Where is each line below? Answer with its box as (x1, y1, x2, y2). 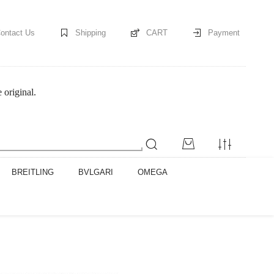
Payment (208, 28, 240, 37)
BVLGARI (78, 168, 113, 177)
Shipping (75, 28, 106, 37)
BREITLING (12, 168, 54, 177)
